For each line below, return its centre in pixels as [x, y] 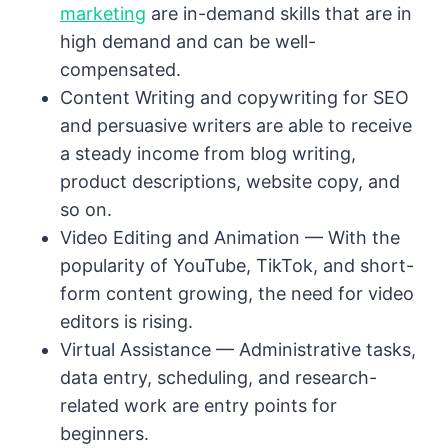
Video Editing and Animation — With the [230, 238]
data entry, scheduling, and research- [218, 378]
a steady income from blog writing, [208, 154]
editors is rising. [126, 322]
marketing [103, 14]
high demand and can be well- [188, 42]
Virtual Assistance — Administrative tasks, [238, 350]
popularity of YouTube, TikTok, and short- [237, 266]
